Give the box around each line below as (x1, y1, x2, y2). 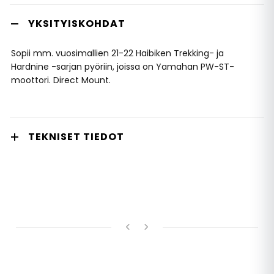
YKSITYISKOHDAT (28, 17, 125, 31)
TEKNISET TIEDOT (28, 130, 124, 144)
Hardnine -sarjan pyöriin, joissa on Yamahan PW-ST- (11, 61, 234, 73)
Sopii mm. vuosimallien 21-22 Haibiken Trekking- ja (11, 47, 224, 59)
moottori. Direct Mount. (11, 74, 111, 86)
